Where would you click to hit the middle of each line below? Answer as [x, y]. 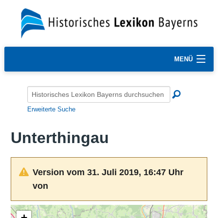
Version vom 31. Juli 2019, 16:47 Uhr [108, 172]
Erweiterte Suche [51, 109]
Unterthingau [60, 138]
